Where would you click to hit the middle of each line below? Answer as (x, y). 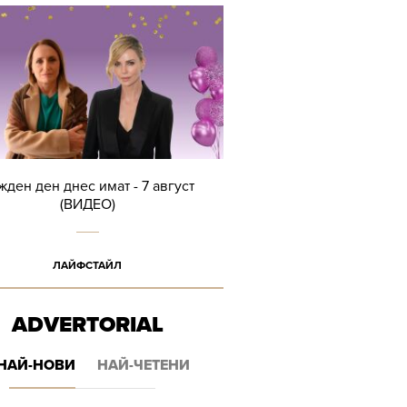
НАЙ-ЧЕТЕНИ (144, 365)
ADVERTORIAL (87, 325)
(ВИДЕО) (87, 204)
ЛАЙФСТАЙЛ (87, 265)
